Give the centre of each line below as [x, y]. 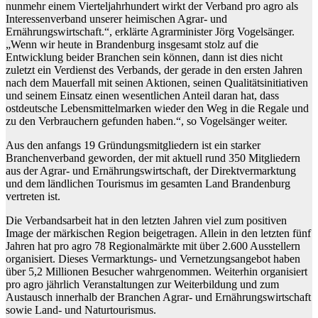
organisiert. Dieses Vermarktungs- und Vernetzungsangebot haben [153, 259]
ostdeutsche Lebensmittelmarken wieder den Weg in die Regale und [157, 109]
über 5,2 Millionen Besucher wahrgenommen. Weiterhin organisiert [157, 272]
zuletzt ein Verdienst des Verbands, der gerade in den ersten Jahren [154, 70]
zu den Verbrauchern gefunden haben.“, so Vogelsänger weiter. [147, 121]
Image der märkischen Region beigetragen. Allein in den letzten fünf [158, 234]
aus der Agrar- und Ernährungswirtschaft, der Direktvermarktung [151, 171]
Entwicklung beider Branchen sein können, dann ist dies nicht [144, 57]
